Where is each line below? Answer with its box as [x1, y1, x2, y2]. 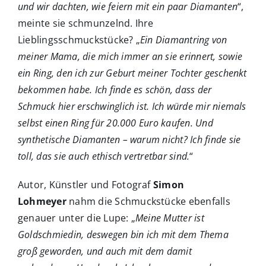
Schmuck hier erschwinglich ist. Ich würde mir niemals [18, 100, 246, 113]
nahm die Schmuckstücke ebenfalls [66, 195, 230, 208]
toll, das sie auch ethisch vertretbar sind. [18, 150, 190, 163]
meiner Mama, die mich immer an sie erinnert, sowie [18, 50, 242, 64]
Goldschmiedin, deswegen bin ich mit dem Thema [18, 228, 229, 242]
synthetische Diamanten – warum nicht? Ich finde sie [18, 133, 241, 147]
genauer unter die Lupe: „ [18, 211, 136, 225]
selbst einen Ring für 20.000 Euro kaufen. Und [18, 116, 213, 130]
